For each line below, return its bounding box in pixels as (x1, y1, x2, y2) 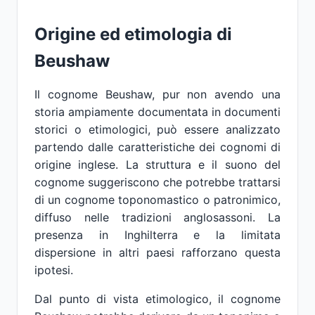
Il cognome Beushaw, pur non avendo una (34, 87, 281, 101)
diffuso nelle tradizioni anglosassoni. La (34, 210, 281, 224)
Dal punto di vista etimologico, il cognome (34, 292, 281, 306)
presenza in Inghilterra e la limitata (34, 228, 281, 242)
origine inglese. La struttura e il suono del (34, 157, 281, 172)
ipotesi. (34, 263, 73, 277)
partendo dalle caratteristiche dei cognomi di (34, 140, 281, 154)
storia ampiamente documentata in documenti (34, 105, 281, 119)
